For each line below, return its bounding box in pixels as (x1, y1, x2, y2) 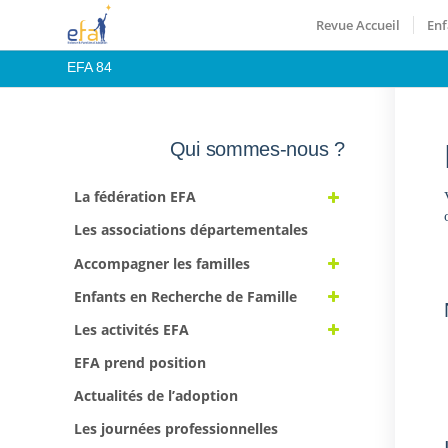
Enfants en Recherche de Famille (74, 286, 297, 306)
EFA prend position (74, 353, 206, 373)
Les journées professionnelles (74, 419, 278, 439)
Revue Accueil (316, 16, 401, 34)
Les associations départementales (74, 220, 308, 240)
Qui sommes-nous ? (169, 138, 345, 160)
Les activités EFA (74, 319, 189, 339)
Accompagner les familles (74, 253, 250, 273)
